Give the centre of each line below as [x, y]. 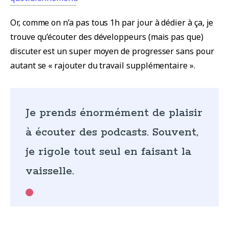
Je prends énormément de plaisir [114, 113]
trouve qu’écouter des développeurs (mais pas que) [107, 37]
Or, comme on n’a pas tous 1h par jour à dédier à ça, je [112, 22]
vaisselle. [50, 171]
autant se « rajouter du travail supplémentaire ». [103, 65]
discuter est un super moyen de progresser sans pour [112, 51]
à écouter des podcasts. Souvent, [112, 132]
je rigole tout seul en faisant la [108, 152]
